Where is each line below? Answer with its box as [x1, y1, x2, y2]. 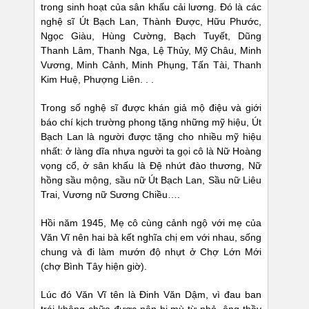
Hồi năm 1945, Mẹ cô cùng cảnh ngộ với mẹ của [41, 217, 261, 229]
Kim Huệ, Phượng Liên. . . [41, 74, 154, 86]
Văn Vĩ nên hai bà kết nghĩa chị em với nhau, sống [41, 232, 261, 243]
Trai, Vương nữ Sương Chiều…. [41, 189, 180, 201]
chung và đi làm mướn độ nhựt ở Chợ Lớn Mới [41, 246, 261, 258]
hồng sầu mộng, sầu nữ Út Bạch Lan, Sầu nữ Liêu [41, 175, 261, 186]
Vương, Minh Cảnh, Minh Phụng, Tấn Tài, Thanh [41, 59, 261, 71]
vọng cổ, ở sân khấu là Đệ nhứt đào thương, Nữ [41, 160, 261, 172]
